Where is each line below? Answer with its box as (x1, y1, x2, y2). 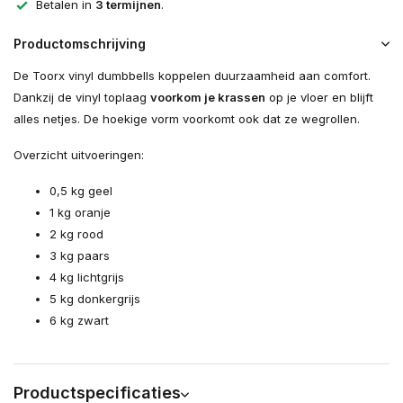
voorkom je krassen (150, 90, 265, 105)
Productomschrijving (13, 36, 146, 52)
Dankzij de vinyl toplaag (13, 90, 150, 105)
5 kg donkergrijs (49, 291, 140, 307)
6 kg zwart (49, 313, 109, 328)
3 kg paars (49, 248, 110, 264)
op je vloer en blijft (265, 90, 373, 105)
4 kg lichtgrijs (49, 270, 124, 285)
